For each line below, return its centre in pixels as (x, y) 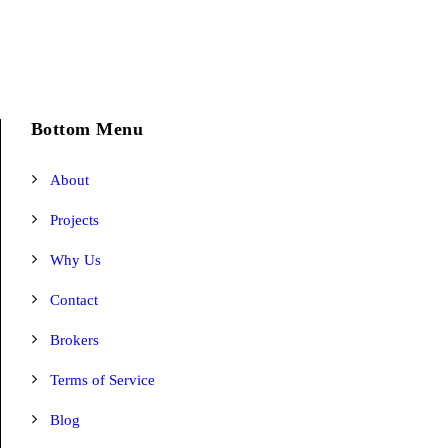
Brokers (74, 340)
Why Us (75, 260)
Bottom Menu (87, 129)
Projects (74, 220)
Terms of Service (102, 380)
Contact (73, 300)
